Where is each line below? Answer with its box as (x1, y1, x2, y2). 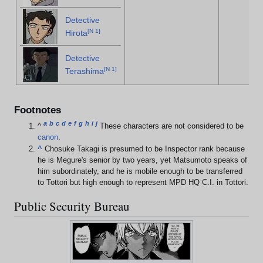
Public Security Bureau (14, 198, 130, 215)
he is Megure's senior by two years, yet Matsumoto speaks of (38, 156, 248, 165)
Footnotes (14, 104, 61, 116)
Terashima (65, 66, 104, 76)
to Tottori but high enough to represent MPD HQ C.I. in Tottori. (38, 178, 249, 187)
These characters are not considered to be (100, 122, 244, 131)
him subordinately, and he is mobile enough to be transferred (38, 167, 243, 176)
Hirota (65, 28, 88, 38)
